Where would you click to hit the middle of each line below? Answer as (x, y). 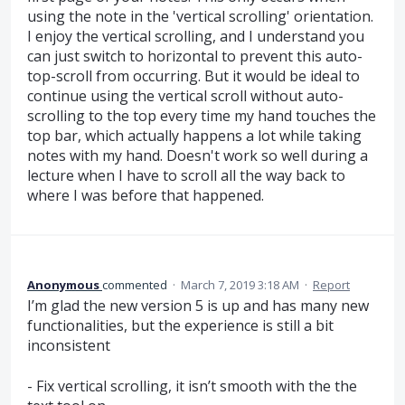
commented (136, 285)
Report (331, 285)
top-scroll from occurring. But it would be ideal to (193, 75)
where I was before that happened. (146, 195)
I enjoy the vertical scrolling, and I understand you (196, 36)
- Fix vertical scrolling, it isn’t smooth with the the (192, 386)
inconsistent (69, 346)
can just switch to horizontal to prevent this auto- (195, 56)
